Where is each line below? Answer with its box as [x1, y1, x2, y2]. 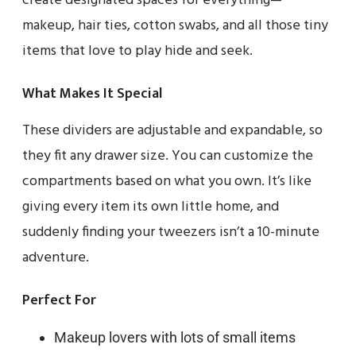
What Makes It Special [22, 81, 162, 106]
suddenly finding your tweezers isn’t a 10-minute [22, 220, 319, 244]
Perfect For [22, 288, 96, 312]
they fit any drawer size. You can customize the [22, 144, 313, 168]
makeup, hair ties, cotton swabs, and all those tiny [22, 14, 328, 37]
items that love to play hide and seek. [22, 39, 253, 63]
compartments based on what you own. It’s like [22, 169, 311, 193]
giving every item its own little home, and [22, 195, 279, 219]
